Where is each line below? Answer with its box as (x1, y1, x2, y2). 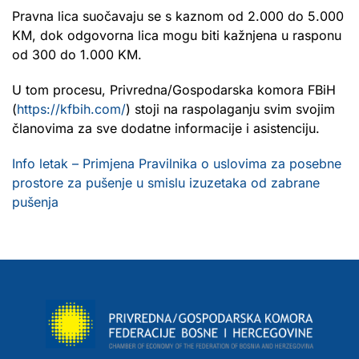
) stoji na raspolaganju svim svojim (126, 100, 335, 117)
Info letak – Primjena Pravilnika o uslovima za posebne (12, 155, 341, 171)
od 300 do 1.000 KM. (12, 46, 142, 63)
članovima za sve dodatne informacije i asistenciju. (12, 119, 320, 136)
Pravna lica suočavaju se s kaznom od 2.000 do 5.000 (12, 7, 344, 24)
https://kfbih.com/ (17, 100, 126, 117)
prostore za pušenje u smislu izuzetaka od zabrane (12, 174, 320, 191)
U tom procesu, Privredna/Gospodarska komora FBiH (12, 81, 336, 98)
